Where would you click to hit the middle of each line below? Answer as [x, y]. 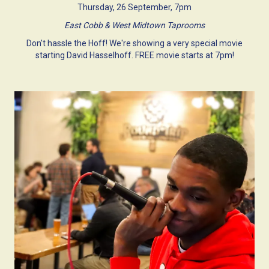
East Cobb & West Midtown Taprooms [134, 25]
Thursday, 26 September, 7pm [134, 7]
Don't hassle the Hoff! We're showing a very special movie [134, 43]
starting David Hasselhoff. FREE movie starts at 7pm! [134, 55]
